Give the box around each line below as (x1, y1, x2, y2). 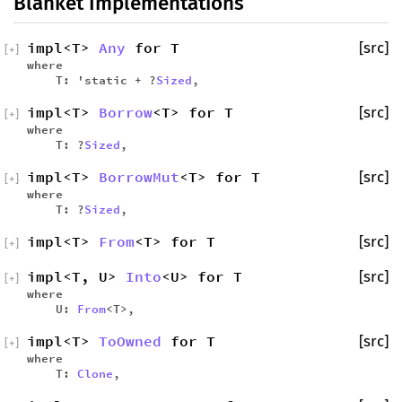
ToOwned (99, 332, 162, 350)
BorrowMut (99, 168, 179, 186)
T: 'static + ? (27, 73, 156, 87)
